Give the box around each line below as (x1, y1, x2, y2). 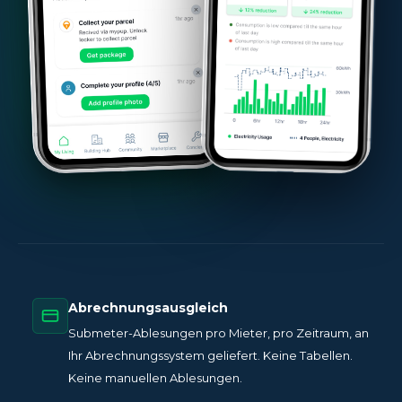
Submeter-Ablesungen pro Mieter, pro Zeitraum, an (68, 326, 369, 341)
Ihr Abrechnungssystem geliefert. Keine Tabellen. (68, 348, 353, 363)
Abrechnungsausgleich (68, 300, 228, 317)
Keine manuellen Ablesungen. (68, 371, 242, 386)
